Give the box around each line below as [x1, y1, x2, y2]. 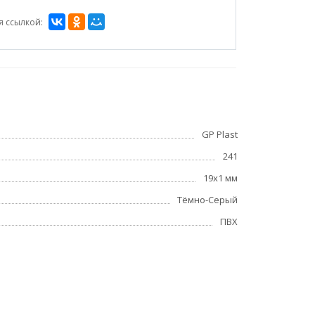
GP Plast [201, 128, 238, 141]
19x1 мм [202, 172, 238, 185]
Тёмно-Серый [176, 193, 238, 207]
